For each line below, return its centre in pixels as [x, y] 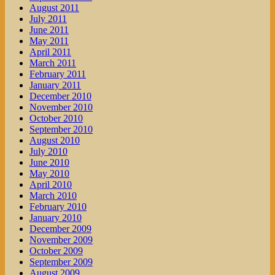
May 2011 [49, 41]
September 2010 [61, 130]
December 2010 [60, 96]
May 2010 [49, 174]
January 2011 [55, 85]
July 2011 [48, 19]
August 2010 [55, 141]
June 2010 [49, 163]
